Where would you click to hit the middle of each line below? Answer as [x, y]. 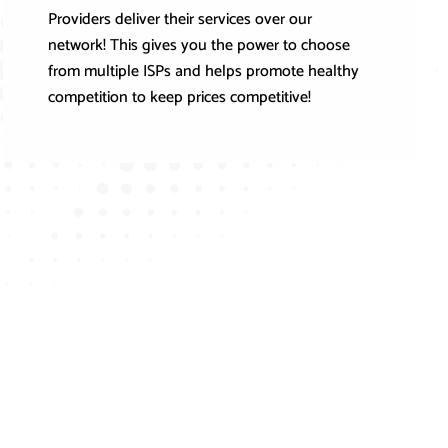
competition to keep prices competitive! [180, 98]
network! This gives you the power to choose [199, 46]
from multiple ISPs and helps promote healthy [204, 72]
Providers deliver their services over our [180, 20]
